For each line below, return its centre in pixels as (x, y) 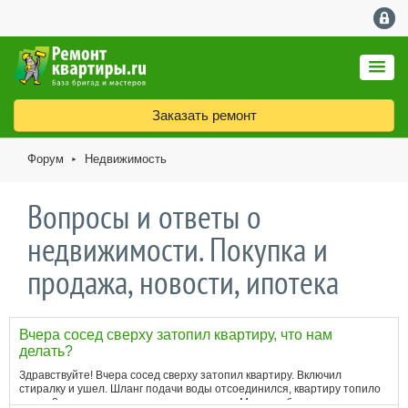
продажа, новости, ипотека (183, 282)
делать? (46, 352)
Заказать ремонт (204, 116)
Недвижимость (126, 159)
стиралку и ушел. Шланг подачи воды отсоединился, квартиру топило (200, 389)
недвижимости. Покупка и (178, 250)
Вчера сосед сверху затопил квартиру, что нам (176, 335)
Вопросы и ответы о (144, 217)
